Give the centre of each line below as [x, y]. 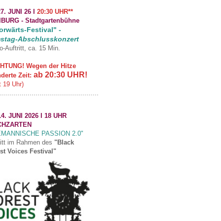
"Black [64, 143]
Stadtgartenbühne [52, 21]
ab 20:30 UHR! [60, 75]
